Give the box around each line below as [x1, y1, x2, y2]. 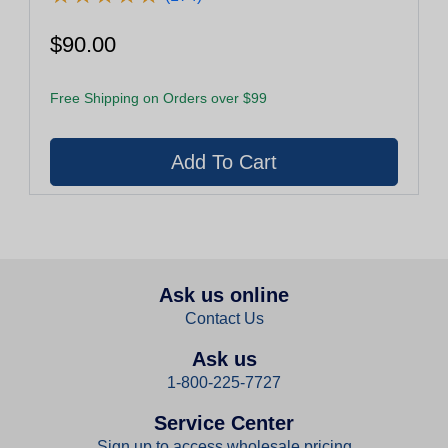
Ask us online [159, 283, 289, 306]
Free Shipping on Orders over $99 [50, 89, 267, 106]
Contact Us [184, 309, 264, 327]
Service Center [154, 411, 294, 434]
